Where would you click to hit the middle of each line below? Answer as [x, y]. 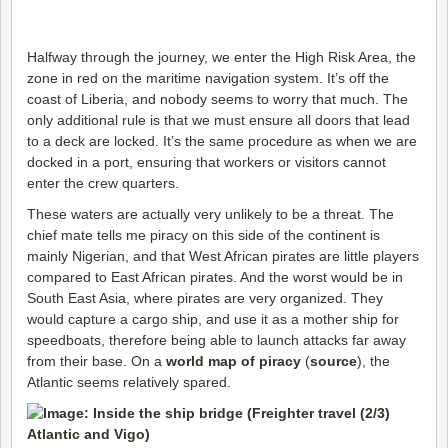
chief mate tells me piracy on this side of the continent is [203, 235]
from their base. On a [96, 361]
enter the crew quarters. [103, 183]
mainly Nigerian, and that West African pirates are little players [223, 256]
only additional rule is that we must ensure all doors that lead [218, 120]
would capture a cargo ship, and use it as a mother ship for [213, 319]
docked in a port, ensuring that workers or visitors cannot [206, 162]
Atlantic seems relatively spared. [129, 382]
